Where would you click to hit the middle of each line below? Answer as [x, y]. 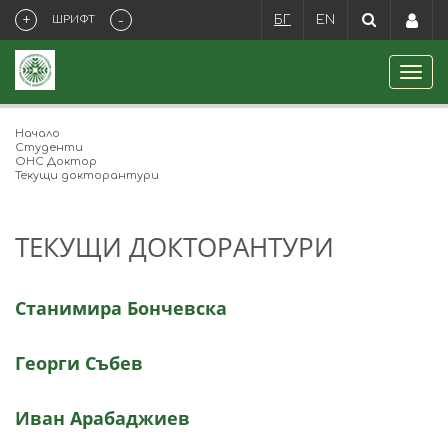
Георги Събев [79, 363]
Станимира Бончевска [121, 308]
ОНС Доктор [56, 161]
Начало [37, 133]
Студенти [49, 147]
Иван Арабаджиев [102, 418]
